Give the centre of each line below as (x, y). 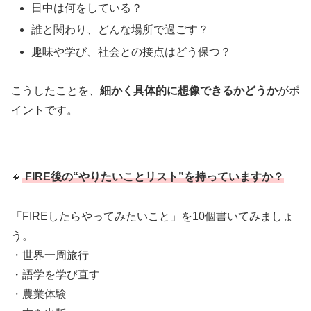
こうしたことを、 (56, 91)
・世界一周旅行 (50, 255)
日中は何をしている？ (87, 8)
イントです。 (44, 110)
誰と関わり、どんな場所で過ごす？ (120, 30)
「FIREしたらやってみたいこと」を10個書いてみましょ (152, 216)
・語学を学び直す (56, 274)
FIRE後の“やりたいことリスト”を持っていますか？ (154, 176)
